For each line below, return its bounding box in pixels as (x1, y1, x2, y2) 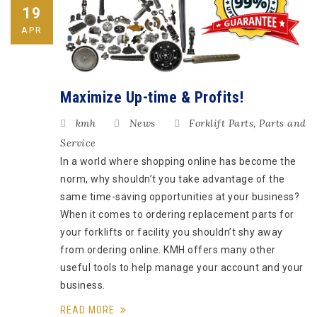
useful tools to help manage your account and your (60, 261, 304, 273)
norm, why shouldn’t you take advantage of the (60, 173, 285, 185)
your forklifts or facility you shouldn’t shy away (60, 226, 283, 238)
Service (60, 136, 96, 149)
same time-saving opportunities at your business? (60, 190, 299, 202)
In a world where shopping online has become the (60, 155, 296, 167)
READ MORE (60, 304, 117, 316)
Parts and (259, 116, 306, 129)
